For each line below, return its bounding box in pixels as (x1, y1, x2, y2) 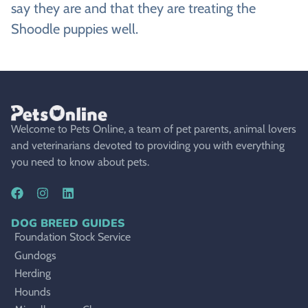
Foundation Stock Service (14, 230, 131, 243)
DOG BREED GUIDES (11, 216, 124, 231)
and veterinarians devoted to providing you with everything (11, 138, 285, 152)
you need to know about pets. (11, 155, 149, 168)
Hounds (14, 285, 51, 298)
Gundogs (14, 248, 56, 262)
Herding (14, 267, 51, 280)
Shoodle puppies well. (11, 20, 138, 37)
